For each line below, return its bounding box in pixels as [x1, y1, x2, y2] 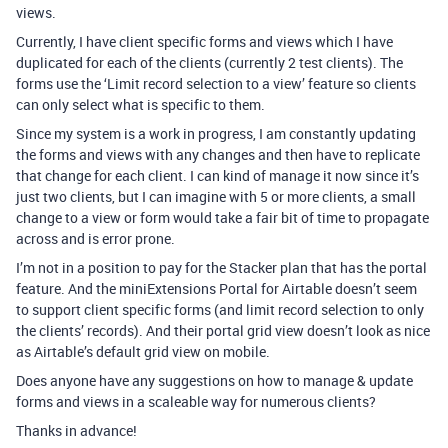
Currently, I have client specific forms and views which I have [16, 32, 393, 51]
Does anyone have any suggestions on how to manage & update [16, 371, 413, 390]
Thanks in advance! [16, 421, 137, 440]
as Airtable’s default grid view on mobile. [16, 342, 270, 361]
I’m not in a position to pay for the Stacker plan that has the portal [16, 258, 427, 277]
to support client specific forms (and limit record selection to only [16, 300, 424, 319]
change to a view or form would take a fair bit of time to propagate [16, 208, 429, 227]
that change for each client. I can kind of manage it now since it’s [16, 166, 419, 185]
